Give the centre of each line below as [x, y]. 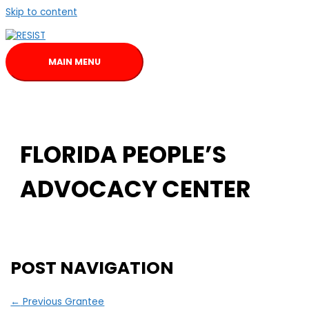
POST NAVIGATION [92, 268]
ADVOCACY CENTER [136, 190]
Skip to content [41, 12]
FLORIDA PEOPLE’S [123, 155]
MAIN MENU [74, 61]
